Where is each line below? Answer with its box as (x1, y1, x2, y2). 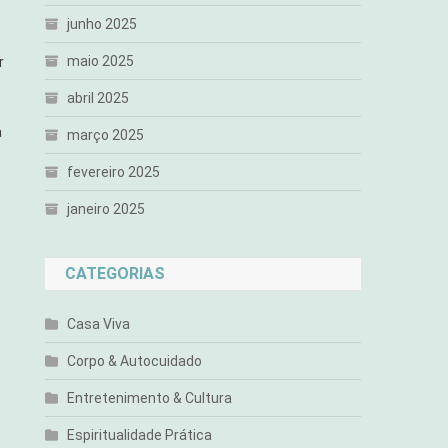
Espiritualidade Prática (67, 427, 213, 443)
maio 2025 (67, 53, 135, 69)
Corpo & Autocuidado (67, 353, 203, 369)
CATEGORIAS (65, 264, 166, 283)
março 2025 (67, 127, 145, 143)
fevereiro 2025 (67, 164, 161, 180)
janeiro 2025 (67, 201, 146, 217)
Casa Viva (67, 316, 131, 332)
